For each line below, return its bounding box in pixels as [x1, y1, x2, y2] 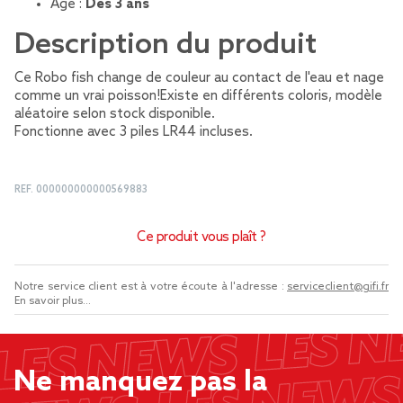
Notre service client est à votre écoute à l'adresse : [14, 281, 287, 293]
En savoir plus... [14, 295, 91, 308]
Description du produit [14, 28, 317, 62]
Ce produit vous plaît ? [137, 229, 266, 246]
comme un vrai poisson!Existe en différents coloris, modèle [14, 88, 382, 104]
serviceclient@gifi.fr [287, 281, 389, 293]
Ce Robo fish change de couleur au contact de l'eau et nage [14, 70, 384, 86]
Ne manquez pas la [13, 365, 267, 399]
